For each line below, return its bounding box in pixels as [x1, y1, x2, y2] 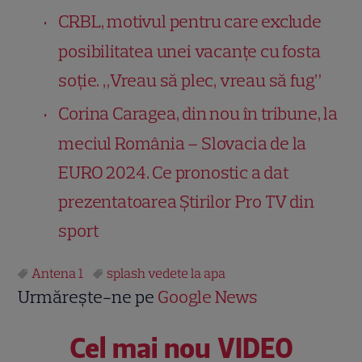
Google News [158, 285, 259, 308]
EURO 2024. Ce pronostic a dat [58, 161, 289, 183]
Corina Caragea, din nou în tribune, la [58, 102, 338, 124]
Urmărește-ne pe [18, 285, 158, 308]
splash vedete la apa [107, 264, 226, 281]
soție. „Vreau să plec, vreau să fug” [58, 69, 322, 91]
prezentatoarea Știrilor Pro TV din [58, 190, 314, 213]
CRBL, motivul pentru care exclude [58, 10, 322, 32]
